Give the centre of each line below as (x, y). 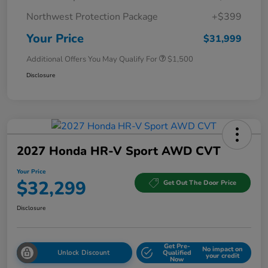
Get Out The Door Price (200, 183)
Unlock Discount (83, 252)
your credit (223, 256)
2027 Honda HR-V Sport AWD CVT (119, 151)
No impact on (223, 249)
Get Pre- (177, 246)
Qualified (177, 252)
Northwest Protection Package (92, 16)
